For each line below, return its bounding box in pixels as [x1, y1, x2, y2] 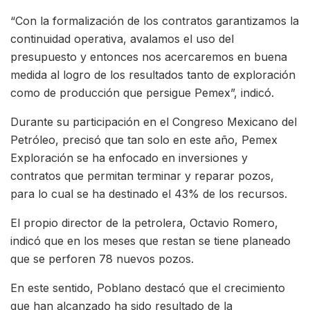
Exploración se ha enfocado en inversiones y [10, 151, 248, 165]
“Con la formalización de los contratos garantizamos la [10, 14, 299, 28]
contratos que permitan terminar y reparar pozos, [10, 169, 274, 183]
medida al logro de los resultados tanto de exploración [10, 68, 295, 82]
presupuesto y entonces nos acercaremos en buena [10, 50, 287, 64]
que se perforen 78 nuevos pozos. [10, 252, 194, 266]
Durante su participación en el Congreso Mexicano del [10, 115, 297, 129]
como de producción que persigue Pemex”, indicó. [10, 86, 274, 100]
